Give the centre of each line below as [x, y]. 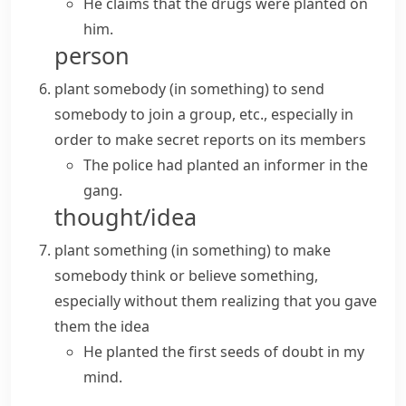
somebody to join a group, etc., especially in [204, 114]
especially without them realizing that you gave [216, 301]
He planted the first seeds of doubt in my [224, 352]
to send [299, 89]
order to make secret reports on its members [210, 140]
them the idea [102, 326]
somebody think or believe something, [186, 275]
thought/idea [126, 217]
